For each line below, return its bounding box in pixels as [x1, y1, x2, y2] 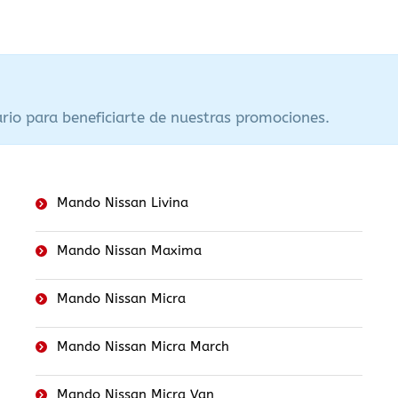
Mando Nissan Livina [56, 195, 188, 211]
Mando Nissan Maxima [56, 243, 202, 259]
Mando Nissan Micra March [56, 338, 229, 355]
